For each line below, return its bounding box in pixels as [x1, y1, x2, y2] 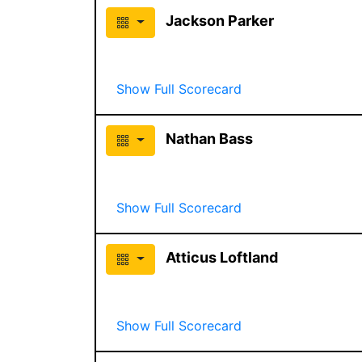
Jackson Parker [165, 11, 274, 29]
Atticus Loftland [165, 248, 278, 266]
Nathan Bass [165, 129, 253, 147]
